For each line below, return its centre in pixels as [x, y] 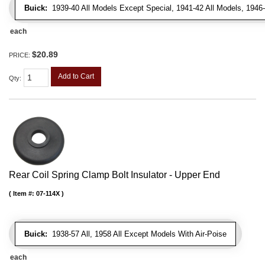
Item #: [25, 194]
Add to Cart [76, 77]
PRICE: [20, 55]
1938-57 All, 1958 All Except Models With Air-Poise [137, 234]
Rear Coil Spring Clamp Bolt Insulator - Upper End [114, 175]
